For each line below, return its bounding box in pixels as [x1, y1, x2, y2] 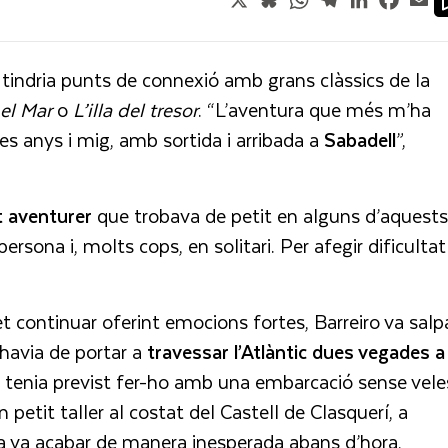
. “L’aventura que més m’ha [198, 94, 431, 126]
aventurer [8, 200, 92, 232]
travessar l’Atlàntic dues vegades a [147, 336, 445, 368]
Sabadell [324, 124, 396, 156]
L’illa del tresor [68, 94, 198, 126]
